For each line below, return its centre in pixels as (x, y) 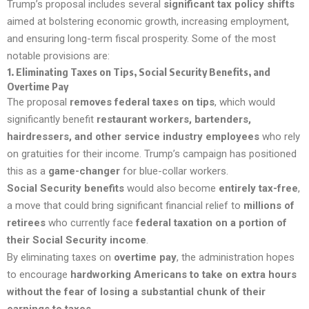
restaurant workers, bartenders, (174, 119)
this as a (28, 171)
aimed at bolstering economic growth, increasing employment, (148, 21)
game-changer (84, 171)
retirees (26, 222)
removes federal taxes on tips (142, 102)
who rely (280, 136)
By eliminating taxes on (60, 257)
